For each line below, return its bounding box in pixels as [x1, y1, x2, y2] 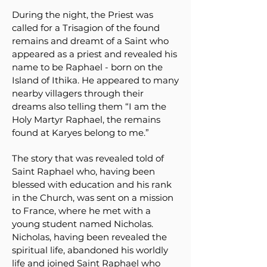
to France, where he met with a [12, 205, 151, 216]
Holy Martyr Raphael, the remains [12, 114, 160, 125]
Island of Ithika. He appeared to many [12, 74, 179, 86]
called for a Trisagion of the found [12, 22, 160, 33]
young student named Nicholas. [12, 218, 153, 229]
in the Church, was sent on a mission [12, 192, 173, 203]
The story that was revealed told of [12, 153, 164, 164]
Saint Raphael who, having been [12, 166, 155, 177]
